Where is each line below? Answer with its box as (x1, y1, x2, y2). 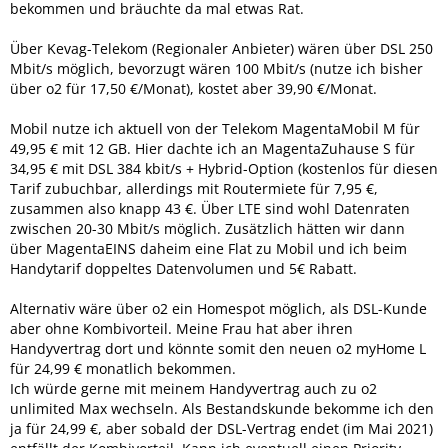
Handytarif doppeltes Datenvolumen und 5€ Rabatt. (10, 258, 357, 278)
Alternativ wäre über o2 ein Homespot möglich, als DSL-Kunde (10, 298, 427, 318)
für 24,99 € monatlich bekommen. (10, 358, 236, 378)
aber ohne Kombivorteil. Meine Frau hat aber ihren (10, 318, 353, 338)
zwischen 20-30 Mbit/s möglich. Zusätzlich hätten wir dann (10, 218, 405, 238)
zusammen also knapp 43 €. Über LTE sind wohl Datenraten (10, 198, 410, 218)
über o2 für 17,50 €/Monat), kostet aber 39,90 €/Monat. (10, 78, 377, 98)
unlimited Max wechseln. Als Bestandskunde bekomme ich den (10, 398, 434, 418)
